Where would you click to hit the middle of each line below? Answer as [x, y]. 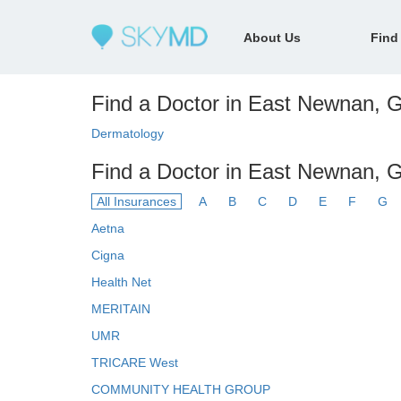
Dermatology [128, 133]
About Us [272, 37]
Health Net [121, 282]
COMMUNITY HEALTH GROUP [181, 389]
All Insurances [137, 201]
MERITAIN [121, 309]
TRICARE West [135, 363]
